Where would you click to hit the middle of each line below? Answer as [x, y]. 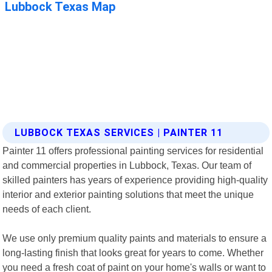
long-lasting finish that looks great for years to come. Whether [133, 252]
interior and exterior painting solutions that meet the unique [128, 194]
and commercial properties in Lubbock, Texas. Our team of [127, 165]
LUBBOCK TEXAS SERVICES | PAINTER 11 [119, 132]
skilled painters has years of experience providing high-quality [135, 179]
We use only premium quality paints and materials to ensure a [135, 238]
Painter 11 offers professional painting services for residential [133, 150]
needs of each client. [47, 209]
